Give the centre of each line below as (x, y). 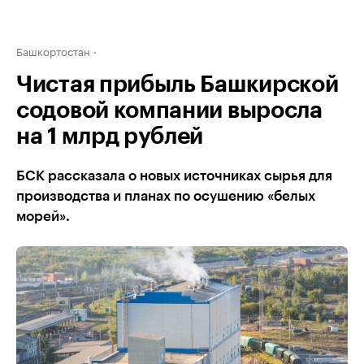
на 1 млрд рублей (110, 136)
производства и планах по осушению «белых (166, 196)
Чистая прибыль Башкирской (178, 84)
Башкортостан (53, 50)
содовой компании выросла (169, 110)
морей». (43, 217)
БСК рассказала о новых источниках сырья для (174, 176)
